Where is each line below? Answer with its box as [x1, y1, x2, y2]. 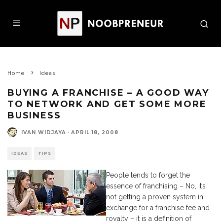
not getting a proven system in [106, 193, 203, 201]
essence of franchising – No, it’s [106, 182, 206, 190]
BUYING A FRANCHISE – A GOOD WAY [7, 87, 209, 98]
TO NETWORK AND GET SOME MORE [7, 99, 207, 110]
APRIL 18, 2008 [71, 129, 118, 136]
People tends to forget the [106, 171, 190, 179]
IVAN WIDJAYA [21, 129, 66, 136]
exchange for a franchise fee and [106, 204, 210, 212]
